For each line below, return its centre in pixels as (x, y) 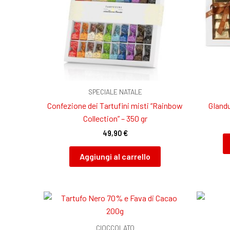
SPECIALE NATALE (115, 91)
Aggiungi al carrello (115, 156)
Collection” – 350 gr (115, 119)
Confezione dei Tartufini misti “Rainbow (115, 106)
